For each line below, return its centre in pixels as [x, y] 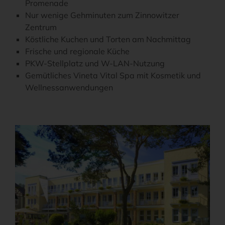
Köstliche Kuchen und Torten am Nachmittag [108, 39]
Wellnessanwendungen [69, 88]
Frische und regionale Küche [77, 51]
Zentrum [41, 27]
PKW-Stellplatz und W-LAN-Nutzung [95, 64]
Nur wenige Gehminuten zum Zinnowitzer [102, 15]
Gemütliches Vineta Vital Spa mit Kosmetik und [113, 76]
